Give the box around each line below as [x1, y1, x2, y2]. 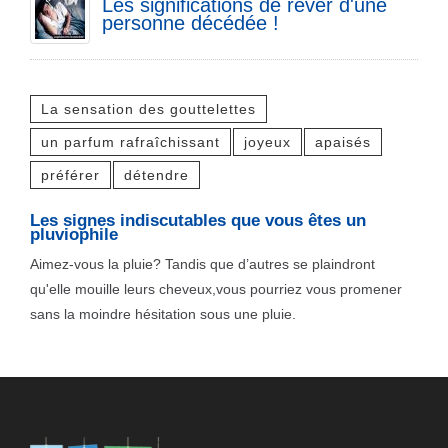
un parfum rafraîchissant [41, 134, 220, 151]
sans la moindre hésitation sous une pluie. [30, 306, 296, 323]
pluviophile [30, 225, 118, 245]
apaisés [315, 134, 371, 151]
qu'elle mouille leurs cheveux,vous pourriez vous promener [30, 281, 402, 298]
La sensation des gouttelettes [41, 101, 256, 118]
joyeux [244, 134, 291, 151]
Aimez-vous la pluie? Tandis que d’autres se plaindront [30, 256, 375, 273]
